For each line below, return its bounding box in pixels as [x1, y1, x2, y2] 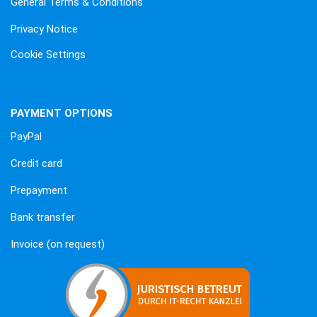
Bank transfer [11, 210, 75, 224]
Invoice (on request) [11, 237, 105, 250]
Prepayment [11, 183, 67, 197]
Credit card [11, 156, 62, 170]
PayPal [11, 129, 42, 143]
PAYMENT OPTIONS [11, 106, 113, 120]
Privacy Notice [11, 22, 78, 35]
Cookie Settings [11, 47, 86, 61]
